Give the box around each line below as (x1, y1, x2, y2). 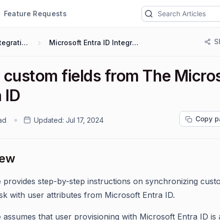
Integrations (22, 38, 28, 47)
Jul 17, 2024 (66, 116, 104, 124)
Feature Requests (3, 9, 67, 18)
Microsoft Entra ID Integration (132, 38, 139, 47)
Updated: (34, 116, 64, 124)
